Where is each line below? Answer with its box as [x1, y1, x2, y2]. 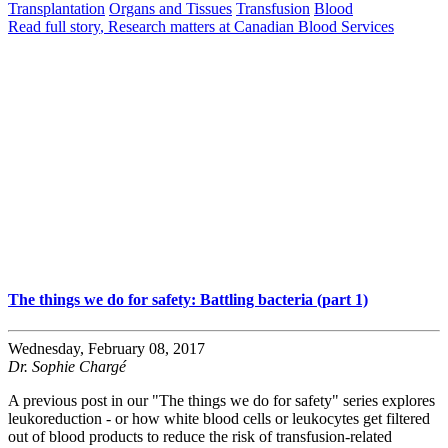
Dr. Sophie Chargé [8, 358, 126, 376]
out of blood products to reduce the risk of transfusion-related [8, 428, 392, 446]
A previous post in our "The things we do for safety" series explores [8, 392, 435, 410]
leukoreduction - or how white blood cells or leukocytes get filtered [8, 410, 430, 428]
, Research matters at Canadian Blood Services [100, 17, 394, 35]
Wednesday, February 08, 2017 [8, 340, 205, 358]
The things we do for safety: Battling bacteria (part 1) [8, 291, 368, 309]
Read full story [8, 17, 100, 35]
